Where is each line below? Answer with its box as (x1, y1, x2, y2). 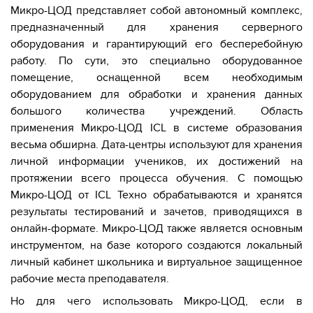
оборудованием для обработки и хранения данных (10, 87, 303, 101)
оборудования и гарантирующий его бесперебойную (10, 36, 303, 51)
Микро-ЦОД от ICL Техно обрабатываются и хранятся (10, 187, 303, 202)
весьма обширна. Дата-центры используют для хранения (10, 137, 303, 152)
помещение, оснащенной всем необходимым (10, 70, 303, 85)
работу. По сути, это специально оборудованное (10, 53, 303, 68)
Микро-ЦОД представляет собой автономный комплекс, (10, 3, 303, 17)
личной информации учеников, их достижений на (10, 154, 303, 168)
